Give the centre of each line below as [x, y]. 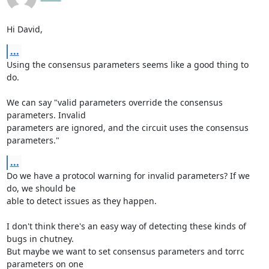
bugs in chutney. [40, 239]
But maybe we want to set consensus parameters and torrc [125, 251]
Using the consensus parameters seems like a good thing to [127, 65]
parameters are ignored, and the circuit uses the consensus [127, 128]
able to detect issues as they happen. [81, 201]
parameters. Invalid [46, 115]
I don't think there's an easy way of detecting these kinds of [126, 226]
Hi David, [24, 29]
